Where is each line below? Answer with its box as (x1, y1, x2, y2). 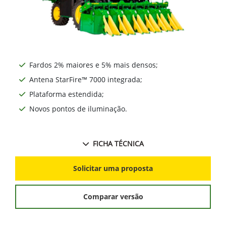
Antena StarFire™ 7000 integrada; (29, 120, 142, 130)
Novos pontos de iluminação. (29, 149, 127, 159)
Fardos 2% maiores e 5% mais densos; (29, 105, 158, 116)
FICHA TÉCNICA (92, 184, 144, 194)
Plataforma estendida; (29, 135, 104, 145)
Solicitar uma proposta (73, 209, 153, 219)
